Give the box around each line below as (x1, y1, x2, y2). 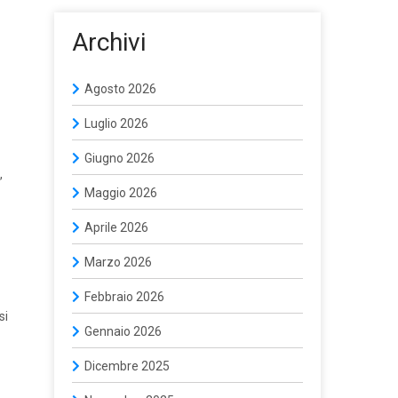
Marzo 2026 (84, 255, 152, 269)
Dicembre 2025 (84, 359, 170, 373)
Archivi (72, 28, 146, 57)
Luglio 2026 (84, 116, 148, 131)
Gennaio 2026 (84, 324, 162, 338)
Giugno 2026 (84, 151, 155, 165)
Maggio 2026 (84, 186, 157, 200)
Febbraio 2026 (84, 290, 164, 304)
